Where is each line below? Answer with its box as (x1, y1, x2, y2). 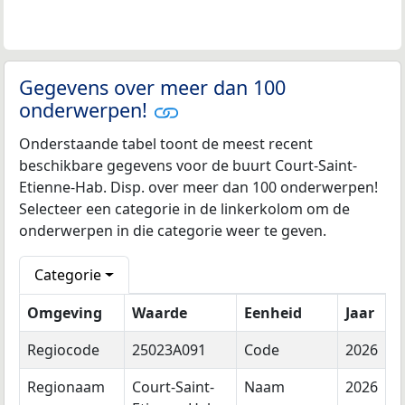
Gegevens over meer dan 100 (19, 74, 286, 101)
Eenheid (244, 303, 302, 324)
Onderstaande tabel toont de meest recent (19, 134, 313, 155)
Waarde (132, 303, 187, 324)
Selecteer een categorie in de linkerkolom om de (19, 199, 350, 220)
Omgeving (27, 303, 102, 324)
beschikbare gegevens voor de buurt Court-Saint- (19, 155, 357, 176)
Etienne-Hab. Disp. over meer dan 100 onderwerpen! (19, 177, 378, 198)
